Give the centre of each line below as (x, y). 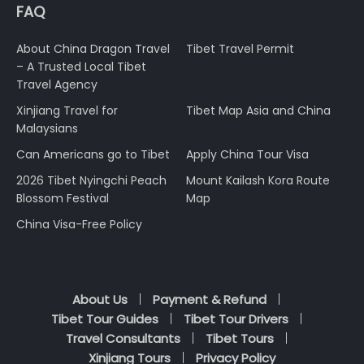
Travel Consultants (123, 338)
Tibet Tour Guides (104, 318)
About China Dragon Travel (93, 48)
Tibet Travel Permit (240, 48)
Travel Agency (57, 84)
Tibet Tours (239, 338)
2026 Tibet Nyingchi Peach (91, 180)
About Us (100, 299)
